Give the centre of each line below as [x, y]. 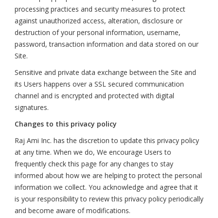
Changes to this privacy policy [66, 124]
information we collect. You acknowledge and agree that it [106, 187]
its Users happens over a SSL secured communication [99, 84]
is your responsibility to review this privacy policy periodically [109, 199]
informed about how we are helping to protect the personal [108, 175]
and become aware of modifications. [73, 210]
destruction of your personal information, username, [98, 32]
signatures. [33, 107]
